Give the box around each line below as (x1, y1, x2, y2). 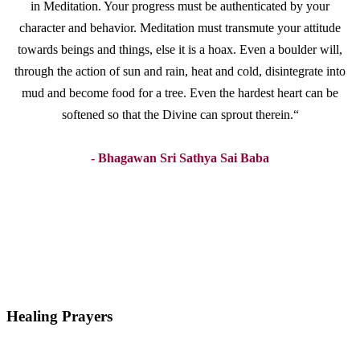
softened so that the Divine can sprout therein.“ (61, 108, 299, 122)
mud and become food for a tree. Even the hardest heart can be (22, 86, 338, 100)
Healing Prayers (6, 307, 112, 325)
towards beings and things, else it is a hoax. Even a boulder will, (18, 43, 342, 57)
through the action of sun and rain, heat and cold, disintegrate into (14, 64, 346, 79)
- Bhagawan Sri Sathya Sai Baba (91, 151, 269, 166)
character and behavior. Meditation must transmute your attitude (19, 21, 341, 35)
